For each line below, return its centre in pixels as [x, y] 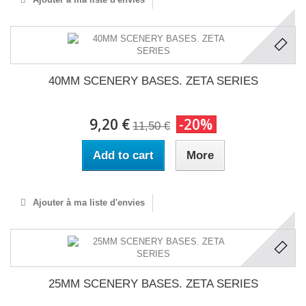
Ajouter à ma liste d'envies [87, 202]
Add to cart [123, 155]
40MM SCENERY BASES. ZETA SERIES [153, 81]
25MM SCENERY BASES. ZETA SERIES [153, 283]
